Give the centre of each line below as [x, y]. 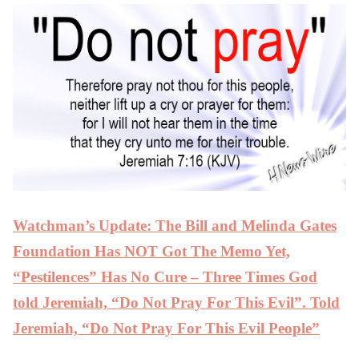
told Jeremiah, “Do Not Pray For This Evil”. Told [176, 303]
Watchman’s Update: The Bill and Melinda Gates [175, 226]
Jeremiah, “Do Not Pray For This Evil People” [166, 329]
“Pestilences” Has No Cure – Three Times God [165, 277]
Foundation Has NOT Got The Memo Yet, [151, 252]
